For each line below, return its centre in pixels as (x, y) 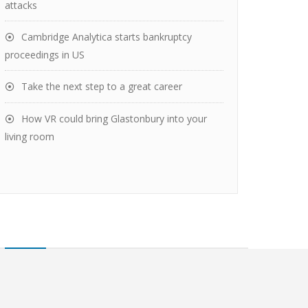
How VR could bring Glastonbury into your (114, 119)
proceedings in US (45, 55)
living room (30, 136)
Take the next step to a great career (102, 86)
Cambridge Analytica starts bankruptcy (107, 37)
